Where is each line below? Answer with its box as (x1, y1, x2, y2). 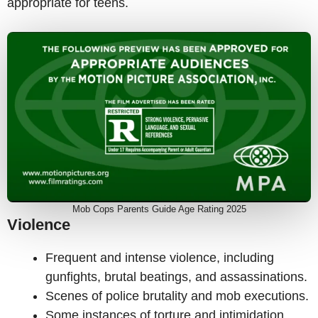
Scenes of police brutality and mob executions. (45, 289, 309, 304)
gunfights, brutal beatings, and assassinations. (45, 270, 307, 285)
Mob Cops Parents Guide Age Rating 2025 (72, 204, 246, 215)
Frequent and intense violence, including (45, 251, 274, 265)
